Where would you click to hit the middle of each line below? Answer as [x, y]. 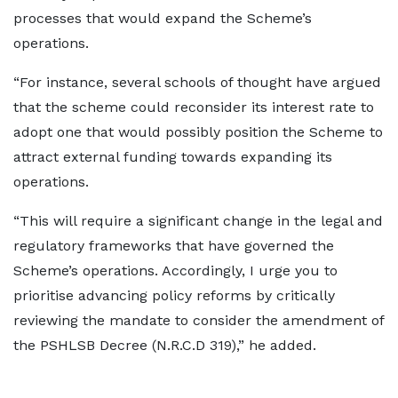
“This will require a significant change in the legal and [198, 221]
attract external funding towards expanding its [173, 157]
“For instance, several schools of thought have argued [197, 82]
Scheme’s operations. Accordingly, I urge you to [175, 271]
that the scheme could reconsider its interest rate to [194, 107]
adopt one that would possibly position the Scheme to [198, 132]
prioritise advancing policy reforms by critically [174, 295]
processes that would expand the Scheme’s [163, 18]
